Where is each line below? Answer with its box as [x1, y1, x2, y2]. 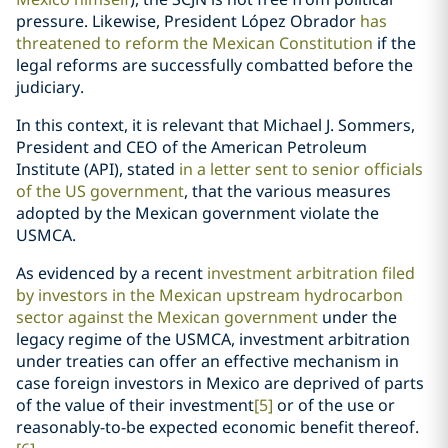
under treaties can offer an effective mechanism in [16, 350, 399, 372]
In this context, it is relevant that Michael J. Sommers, [16, 114, 415, 136]
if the [373, 32, 416, 54]
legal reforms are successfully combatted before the [16, 54, 413, 76]
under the [318, 306, 397, 328]
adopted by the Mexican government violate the [16, 202, 379, 224]
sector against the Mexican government [16, 306, 318, 328]
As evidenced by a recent [16, 262, 207, 284]
